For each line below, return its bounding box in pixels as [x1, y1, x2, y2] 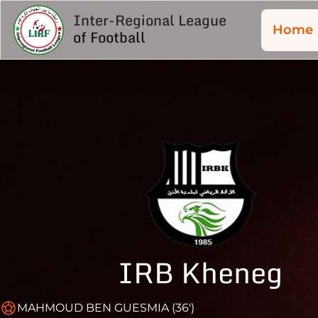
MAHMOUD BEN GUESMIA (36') [17, 301, 194, 314]
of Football [73, 26, 146, 49]
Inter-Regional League [73, 9, 226, 32]
